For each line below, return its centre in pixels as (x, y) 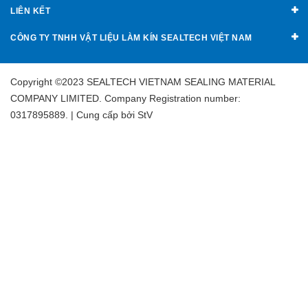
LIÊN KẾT (30, 11)
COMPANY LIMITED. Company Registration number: (125, 98)
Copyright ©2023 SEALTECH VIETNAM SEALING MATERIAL (143, 81)
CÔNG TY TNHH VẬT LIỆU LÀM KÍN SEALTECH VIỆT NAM (131, 37)
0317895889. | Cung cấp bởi (73, 114)
